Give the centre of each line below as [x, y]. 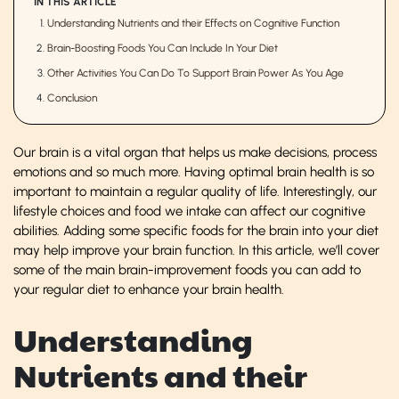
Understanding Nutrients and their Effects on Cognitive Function [193, 23]
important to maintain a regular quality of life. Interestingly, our [195, 191]
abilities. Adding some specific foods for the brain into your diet [196, 230]
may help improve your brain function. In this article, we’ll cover [196, 250]
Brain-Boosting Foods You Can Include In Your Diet [163, 48]
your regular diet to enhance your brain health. [149, 289]
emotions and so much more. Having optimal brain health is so [194, 171]
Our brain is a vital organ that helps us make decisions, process [195, 152]
